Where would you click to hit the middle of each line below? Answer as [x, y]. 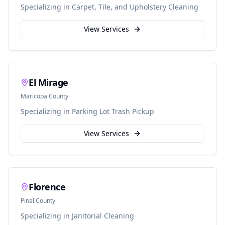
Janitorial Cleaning [103, 216]
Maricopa [34, 96]
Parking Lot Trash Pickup [113, 111]
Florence [47, 187]
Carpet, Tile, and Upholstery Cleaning [135, 7]
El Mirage [48, 82]
